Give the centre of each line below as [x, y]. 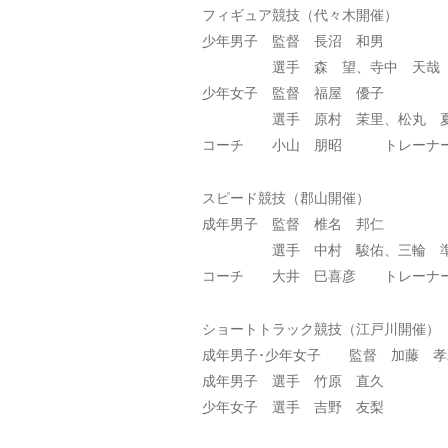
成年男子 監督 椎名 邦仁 [293, 223]
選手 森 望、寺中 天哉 [321, 66]
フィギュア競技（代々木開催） [300, 14]
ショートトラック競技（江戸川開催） [321, 328]
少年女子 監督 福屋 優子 [293, 92]
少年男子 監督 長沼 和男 [293, 40]
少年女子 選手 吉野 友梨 [293, 406]
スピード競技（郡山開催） [286, 197]
